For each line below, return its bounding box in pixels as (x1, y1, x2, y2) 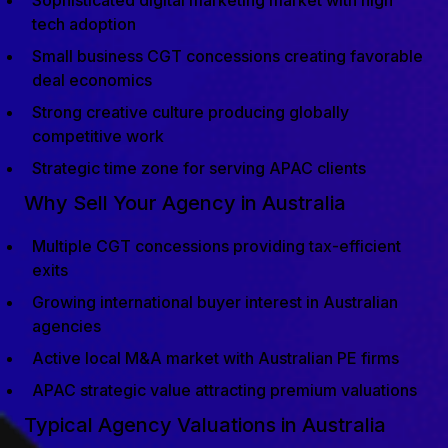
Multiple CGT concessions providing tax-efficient (32, 236, 401, 256)
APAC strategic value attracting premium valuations (32, 380, 417, 400)
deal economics (32, 70, 152, 90)
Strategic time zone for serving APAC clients (32, 158, 366, 178)
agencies (32, 316, 101, 336)
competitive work (32, 126, 164, 146)
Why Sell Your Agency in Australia (24, 191, 346, 215)
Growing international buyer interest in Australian (32, 292, 398, 312)
